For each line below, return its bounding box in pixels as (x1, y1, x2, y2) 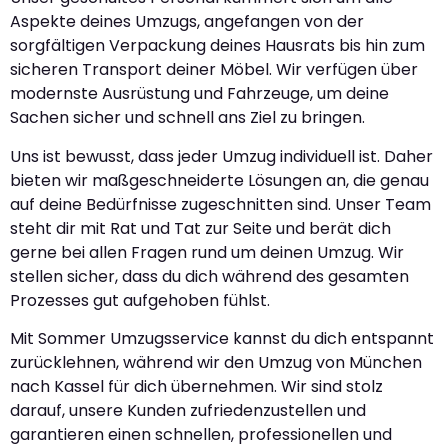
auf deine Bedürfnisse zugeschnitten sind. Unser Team (10, 192, 431, 216)
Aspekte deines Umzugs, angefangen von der (10, 10, 364, 34)
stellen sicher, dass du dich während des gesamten (10, 264, 409, 288)
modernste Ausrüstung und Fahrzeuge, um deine (10, 82, 389, 106)
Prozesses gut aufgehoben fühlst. (10, 288, 270, 312)
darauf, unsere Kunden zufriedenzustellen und (10, 399, 366, 423)
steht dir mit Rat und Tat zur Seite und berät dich (10, 216, 391, 240)
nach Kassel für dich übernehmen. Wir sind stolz (10, 375, 383, 399)
